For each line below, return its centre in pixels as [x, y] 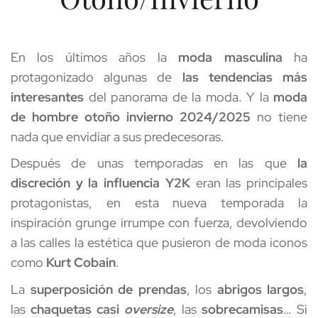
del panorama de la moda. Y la [179, 97]
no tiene [279, 117]
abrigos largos [260, 289]
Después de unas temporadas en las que [154, 163]
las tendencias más [245, 77]
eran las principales [249, 183]
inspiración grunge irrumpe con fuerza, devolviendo [159, 223]
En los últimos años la [95, 57]
